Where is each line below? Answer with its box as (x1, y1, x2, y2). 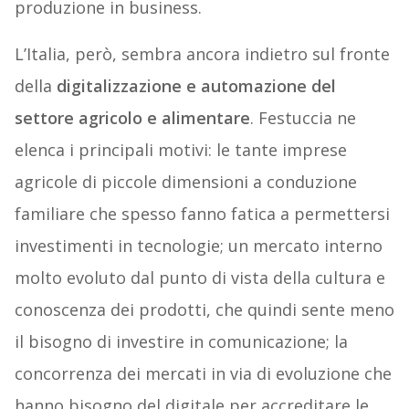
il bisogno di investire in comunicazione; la (14, 330, 348, 353)
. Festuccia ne (249, 107, 356, 130)
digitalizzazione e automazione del (56, 75, 336, 98)
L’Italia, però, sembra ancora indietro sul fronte (14, 43, 390, 66)
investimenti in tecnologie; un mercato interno (14, 235, 383, 257)
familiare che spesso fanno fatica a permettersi (14, 203, 390, 225)
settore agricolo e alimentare (14, 107, 250, 130)
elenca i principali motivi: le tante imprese (14, 139, 347, 162)
